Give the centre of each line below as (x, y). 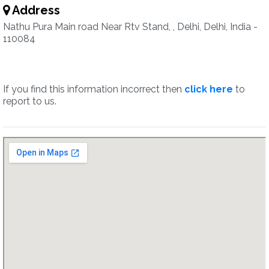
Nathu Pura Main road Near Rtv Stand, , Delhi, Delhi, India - (130, 27)
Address (35, 10)
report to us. (30, 101)
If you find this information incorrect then (94, 89)
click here (209, 89)
